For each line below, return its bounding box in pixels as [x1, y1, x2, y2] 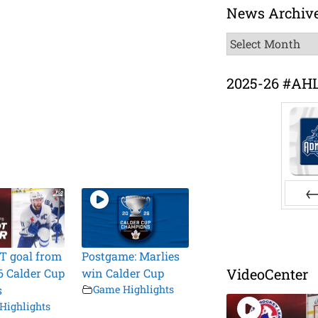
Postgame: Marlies [82, 248, 180, 264]
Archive [226, 49, 268, 65]
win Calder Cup [82, 265, 165, 281]
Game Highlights [93, 283, 175, 297]
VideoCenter [226, 265, 309, 284]
